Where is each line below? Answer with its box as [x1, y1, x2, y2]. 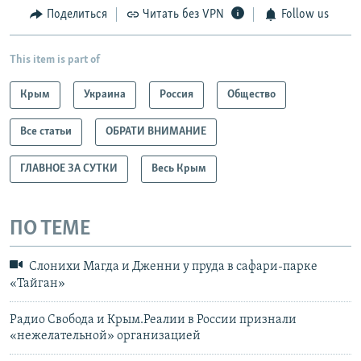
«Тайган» [10, 276, 65, 290]
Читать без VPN [143, 8, 224, 22]
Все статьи [20, 125, 72, 138]
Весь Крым [151, 162, 206, 175]
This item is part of [10, 53, 100, 66]
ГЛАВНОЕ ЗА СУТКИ [20, 162, 118, 175]
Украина [84, 88, 126, 101]
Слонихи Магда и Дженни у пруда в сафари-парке [27, 260, 317, 274]
